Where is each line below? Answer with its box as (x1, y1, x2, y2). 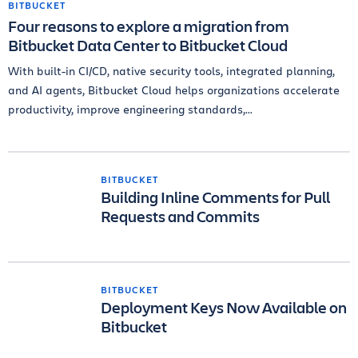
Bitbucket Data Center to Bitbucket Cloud (8, 34, 288, 56)
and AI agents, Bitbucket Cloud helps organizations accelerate (8, 82, 340, 97)
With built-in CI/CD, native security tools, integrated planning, (8, 63, 335, 78)
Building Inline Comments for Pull (101, 186, 330, 208)
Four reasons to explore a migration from (8, 15, 289, 37)
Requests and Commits (101, 205, 260, 227)
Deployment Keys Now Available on (101, 296, 347, 318)
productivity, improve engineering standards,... (8, 101, 253, 117)
